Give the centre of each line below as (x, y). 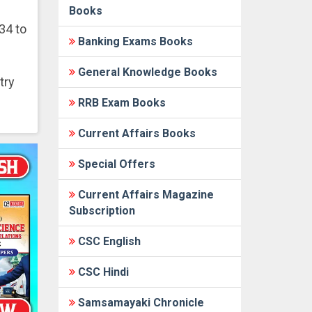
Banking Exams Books (134, 41)
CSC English (108, 241)
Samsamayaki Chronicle (139, 303)
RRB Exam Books (120, 103)
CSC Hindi (102, 272)
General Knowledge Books (146, 72)
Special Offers (115, 164)
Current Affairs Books (135, 133)
